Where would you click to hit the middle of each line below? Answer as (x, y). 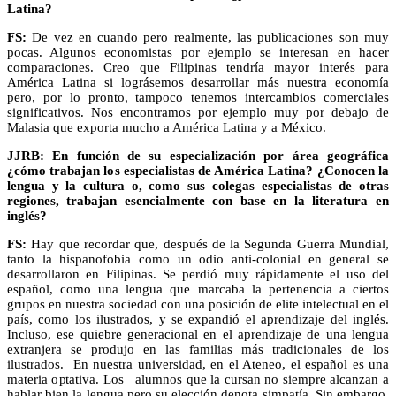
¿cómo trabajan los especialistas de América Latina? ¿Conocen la (198, 170)
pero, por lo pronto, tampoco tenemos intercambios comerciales (198, 97)
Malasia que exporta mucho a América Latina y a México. (167, 127)
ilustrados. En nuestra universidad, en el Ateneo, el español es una (198, 364)
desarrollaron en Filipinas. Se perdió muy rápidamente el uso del (198, 274)
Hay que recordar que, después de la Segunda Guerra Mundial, (208, 244)
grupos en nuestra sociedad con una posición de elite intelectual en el (198, 304)
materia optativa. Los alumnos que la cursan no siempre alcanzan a (198, 379)
